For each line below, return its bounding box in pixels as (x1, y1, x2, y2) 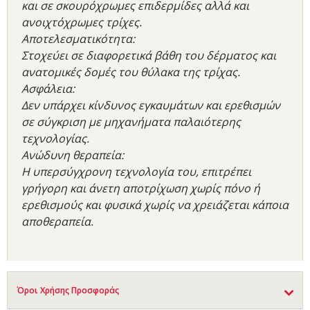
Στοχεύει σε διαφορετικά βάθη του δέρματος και (21, 48, 276, 64)
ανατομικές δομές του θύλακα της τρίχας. (21, 64, 240, 80)
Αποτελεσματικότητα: (21, 31, 135, 47)
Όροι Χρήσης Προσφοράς (17, 284, 119, 296)
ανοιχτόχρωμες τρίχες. (21, 15, 142, 30)
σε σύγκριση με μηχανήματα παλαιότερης (21, 114, 241, 130)
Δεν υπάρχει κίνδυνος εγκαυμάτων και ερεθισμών (21, 98, 280, 113)
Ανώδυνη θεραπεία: (21, 147, 124, 163)
